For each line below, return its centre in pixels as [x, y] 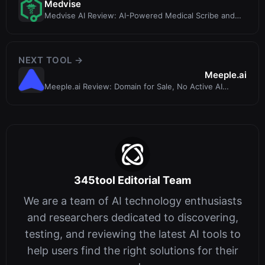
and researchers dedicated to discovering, [132, 218]
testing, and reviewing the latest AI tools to [132, 234]
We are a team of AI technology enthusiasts [132, 201]
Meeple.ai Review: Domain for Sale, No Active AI [133, 86]
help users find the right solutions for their [132, 251]
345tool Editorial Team [132, 180]
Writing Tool [66, 97]
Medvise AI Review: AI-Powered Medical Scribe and [140, 15]
